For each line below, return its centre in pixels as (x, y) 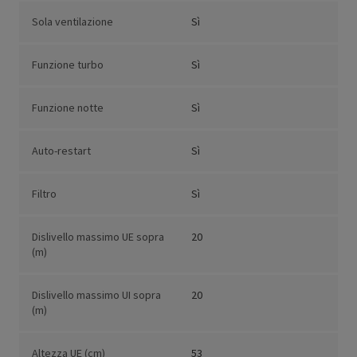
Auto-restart (61, 151)
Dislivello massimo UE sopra (98, 237)
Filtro (44, 194)
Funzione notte (68, 108)
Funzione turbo (68, 65)
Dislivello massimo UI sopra (96, 295)
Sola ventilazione (73, 22)
